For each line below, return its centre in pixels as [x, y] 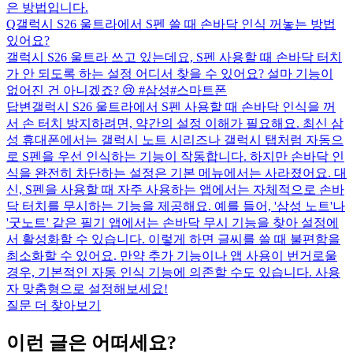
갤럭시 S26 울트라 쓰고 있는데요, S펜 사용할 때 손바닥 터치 [174, 57]
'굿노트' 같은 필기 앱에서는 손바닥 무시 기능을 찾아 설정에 [173, 222]
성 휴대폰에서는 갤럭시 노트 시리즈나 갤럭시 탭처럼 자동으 [175, 139]
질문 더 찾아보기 [54, 305]
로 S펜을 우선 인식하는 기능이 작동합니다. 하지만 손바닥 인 [175, 156]
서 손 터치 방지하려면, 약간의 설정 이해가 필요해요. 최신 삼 [175, 123]
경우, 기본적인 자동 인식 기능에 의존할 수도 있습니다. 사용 [173, 272]
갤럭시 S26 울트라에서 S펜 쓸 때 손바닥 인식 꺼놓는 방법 [176, 24]
